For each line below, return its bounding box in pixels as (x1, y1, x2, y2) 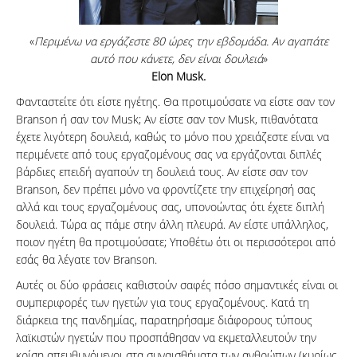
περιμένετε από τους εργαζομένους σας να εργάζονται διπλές (16, 147, 322, 163)
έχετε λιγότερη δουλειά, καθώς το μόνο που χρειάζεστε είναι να (16, 129, 329, 145)
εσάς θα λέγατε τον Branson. (16, 252, 157, 268)
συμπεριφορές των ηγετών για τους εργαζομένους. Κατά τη (16, 295, 309, 311)
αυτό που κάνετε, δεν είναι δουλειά (89, 51, 263, 67)
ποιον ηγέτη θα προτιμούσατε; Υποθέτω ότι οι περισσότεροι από (16, 234, 335, 250)
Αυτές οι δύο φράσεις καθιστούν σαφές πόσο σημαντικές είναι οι (16, 277, 338, 293)
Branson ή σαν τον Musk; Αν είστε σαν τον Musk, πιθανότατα (16, 112, 318, 127)
